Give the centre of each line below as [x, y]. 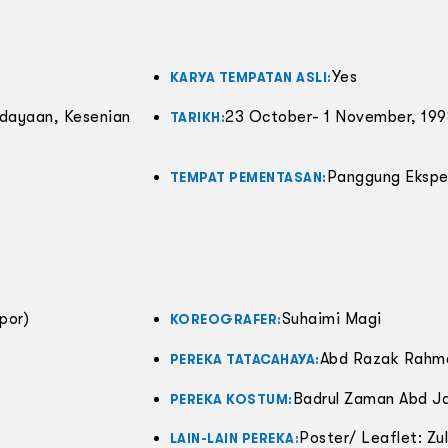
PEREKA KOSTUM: [231, 399]
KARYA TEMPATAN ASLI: [250, 78]
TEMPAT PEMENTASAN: [248, 178]
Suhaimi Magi [331, 319]
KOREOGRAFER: [225, 320]
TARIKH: [197, 118]
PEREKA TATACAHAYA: [244, 359]
